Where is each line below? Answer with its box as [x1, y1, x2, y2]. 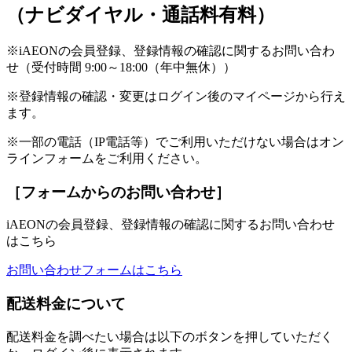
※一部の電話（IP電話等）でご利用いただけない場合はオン [6, 134, 344, 148]
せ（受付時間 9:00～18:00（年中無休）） [6, 60, 236, 74]
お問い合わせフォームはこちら [6, 263, 182, 277]
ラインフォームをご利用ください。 [6, 151, 207, 165]
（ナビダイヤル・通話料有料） [6, 4, 275, 25]
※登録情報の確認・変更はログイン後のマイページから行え [6, 89, 346, 103]
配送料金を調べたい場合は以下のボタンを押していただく [6, 329, 333, 343]
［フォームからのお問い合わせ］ [6, 183, 230, 200]
